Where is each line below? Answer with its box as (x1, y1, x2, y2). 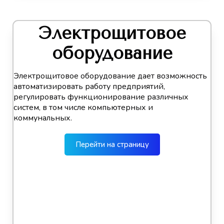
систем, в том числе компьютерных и (13, 101, 153, 113)
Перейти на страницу (75, 139, 149, 149)
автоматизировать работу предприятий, (13, 80, 165, 92)
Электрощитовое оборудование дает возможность (13, 70, 207, 81)
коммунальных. (13, 112, 72, 123)
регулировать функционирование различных (13, 91, 188, 102)
